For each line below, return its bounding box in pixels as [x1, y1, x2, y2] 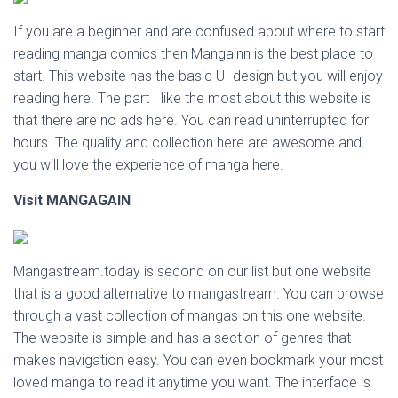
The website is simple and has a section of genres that [13, 330, 351, 346]
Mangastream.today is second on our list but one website [13, 263, 371, 280]
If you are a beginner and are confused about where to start [13, 23, 385, 40]
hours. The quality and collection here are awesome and [13, 134, 362, 151]
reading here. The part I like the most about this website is [13, 90, 371, 107]
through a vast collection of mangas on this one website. [13, 307, 366, 324]
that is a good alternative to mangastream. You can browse [13, 285, 384, 302]
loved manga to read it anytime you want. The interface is [13, 374, 370, 391]
